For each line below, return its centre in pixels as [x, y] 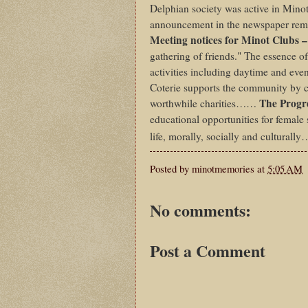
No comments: [200, 210]
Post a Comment [208, 251]
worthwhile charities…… [205, 103]
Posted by [171, 169]
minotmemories [223, 169]
